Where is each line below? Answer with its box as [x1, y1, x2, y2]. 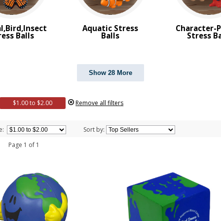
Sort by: [83, 125, 107, 134]
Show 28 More [89, 69, 132, 77]
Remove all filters [75, 98, 124, 107]
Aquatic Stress [82, 23, 139, 34]
